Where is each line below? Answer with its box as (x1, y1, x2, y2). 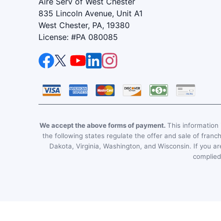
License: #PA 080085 (38, 32, 118, 42)
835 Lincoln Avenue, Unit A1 (38, 8, 143, 19)
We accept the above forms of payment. (39, 121, 167, 130)
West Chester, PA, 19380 (38, 20, 130, 31)
